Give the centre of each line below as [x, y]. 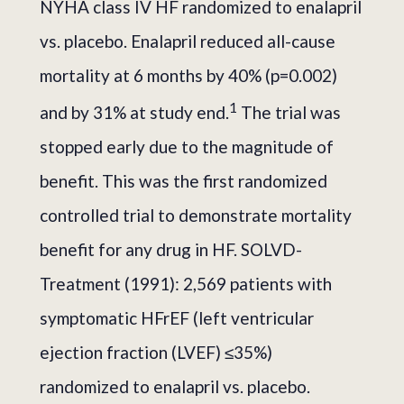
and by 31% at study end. [134, 113]
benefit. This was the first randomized [184, 181]
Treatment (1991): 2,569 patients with [186, 284]
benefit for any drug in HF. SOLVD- [171, 250]
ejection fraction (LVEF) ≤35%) [156, 353]
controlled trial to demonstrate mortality [196, 216]
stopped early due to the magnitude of [187, 147]
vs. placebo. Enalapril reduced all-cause [188, 41]
